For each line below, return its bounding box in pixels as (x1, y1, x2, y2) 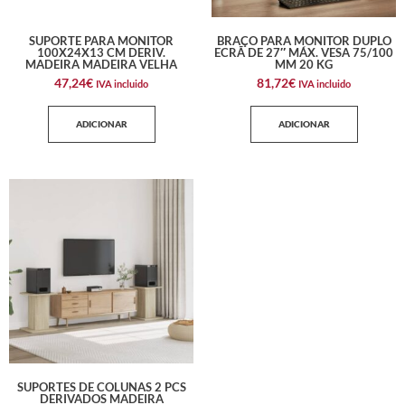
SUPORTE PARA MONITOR (29, 33, 174, 49)
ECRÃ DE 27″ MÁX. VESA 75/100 (214, 45, 393, 61)
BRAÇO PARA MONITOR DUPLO (216, 33, 391, 49)
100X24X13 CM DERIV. (37, 45, 165, 61)
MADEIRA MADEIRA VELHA (25, 57, 177, 72)
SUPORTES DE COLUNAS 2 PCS (16, 380, 186, 395)
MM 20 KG (275, 57, 333, 72)
